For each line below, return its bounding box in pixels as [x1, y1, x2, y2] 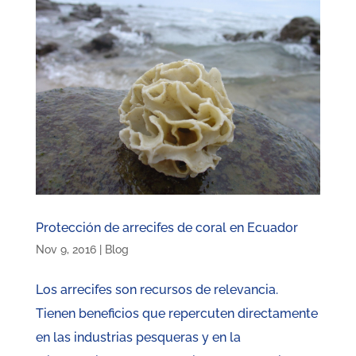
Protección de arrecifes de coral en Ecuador [35, 220, 298, 236]
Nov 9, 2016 [35, 243, 96, 257]
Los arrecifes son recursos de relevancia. [35, 282, 278, 298]
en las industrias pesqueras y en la [35, 330, 241, 346]
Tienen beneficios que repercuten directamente [35, 306, 318, 322]
